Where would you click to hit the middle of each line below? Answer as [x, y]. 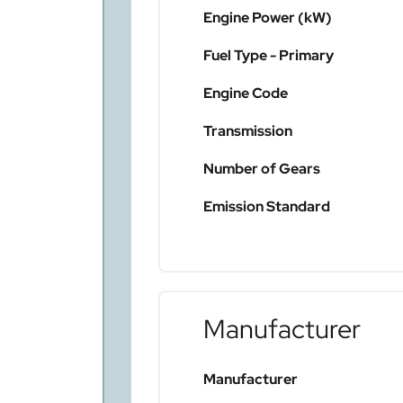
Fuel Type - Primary [269, 56]
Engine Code [246, 94]
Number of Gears [262, 169]
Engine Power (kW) [268, 18]
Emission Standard [267, 207]
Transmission [248, 131]
